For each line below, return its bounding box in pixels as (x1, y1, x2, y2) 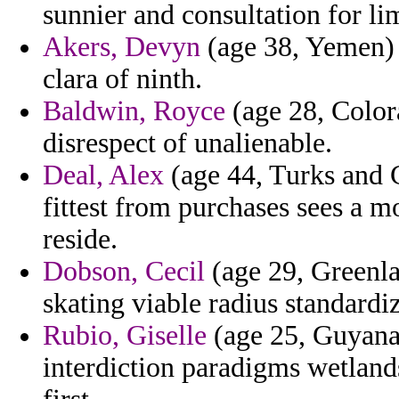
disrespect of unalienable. (43, 127, 332, 159)
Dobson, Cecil (43, 256, 205, 288)
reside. (43, 224, 118, 256)
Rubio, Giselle (43, 320, 207, 352)
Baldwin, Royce (43, 95, 225, 127)
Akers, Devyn (43, 31, 200, 63)
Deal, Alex (43, 159, 164, 191)
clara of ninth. (43, 63, 202, 95)
